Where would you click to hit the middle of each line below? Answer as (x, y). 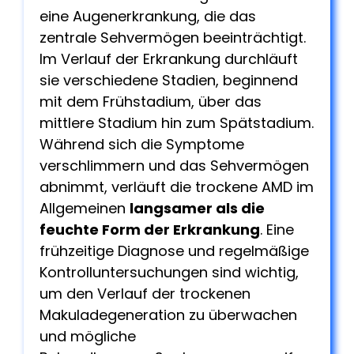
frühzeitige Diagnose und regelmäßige (174, 250)
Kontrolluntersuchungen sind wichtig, (169, 272)
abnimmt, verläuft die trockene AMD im (177, 186)
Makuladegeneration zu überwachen (168, 314)
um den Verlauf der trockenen (145, 293)
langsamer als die (197, 208)
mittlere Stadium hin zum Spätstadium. (177, 122)
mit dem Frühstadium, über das (151, 101)
